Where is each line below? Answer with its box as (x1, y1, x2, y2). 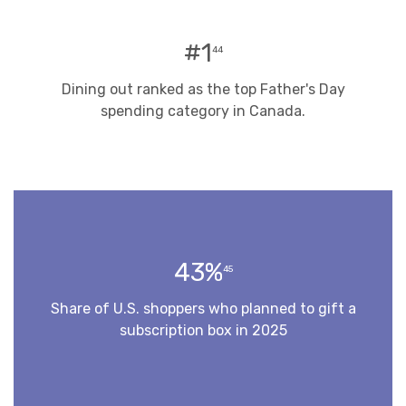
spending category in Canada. (101, 101, 305, 120)
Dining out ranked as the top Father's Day (61, 80, 345, 98)
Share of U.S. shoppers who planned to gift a (50, 299, 356, 317)
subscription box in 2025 (119, 321, 287, 339)
